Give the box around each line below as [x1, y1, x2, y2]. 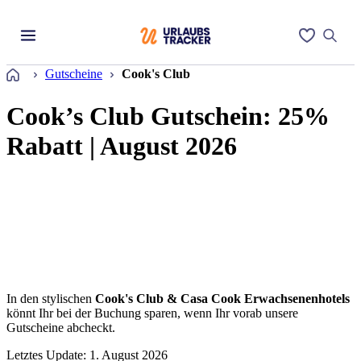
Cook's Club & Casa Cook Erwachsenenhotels [95, 291, 350, 305]
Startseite [25, 64, 71, 78]
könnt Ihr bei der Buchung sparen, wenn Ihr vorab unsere [6, 305, 298, 320]
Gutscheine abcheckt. [6, 320, 115, 334]
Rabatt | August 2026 [6, 131, 237, 161]
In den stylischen [6, 291, 95, 305]
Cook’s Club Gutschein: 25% [6, 102, 330, 131]
